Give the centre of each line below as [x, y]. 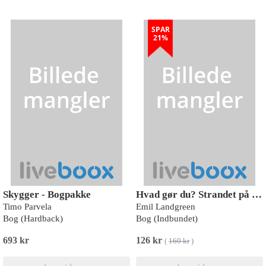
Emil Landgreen [166, 207]
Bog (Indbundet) [167, 218]
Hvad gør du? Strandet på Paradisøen [257, 194]
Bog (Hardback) [33, 218]
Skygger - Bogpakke [47, 194]
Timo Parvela [27, 207]
